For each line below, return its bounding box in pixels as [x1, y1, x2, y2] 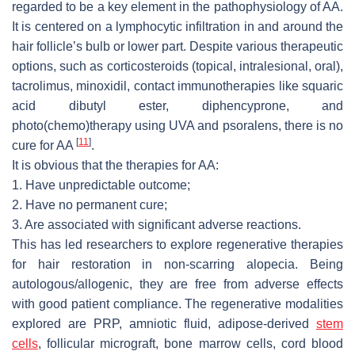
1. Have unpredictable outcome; [12, 177, 190, 192]
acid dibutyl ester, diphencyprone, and [12, 98, 343, 113]
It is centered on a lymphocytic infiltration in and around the [12, 19, 343, 33]
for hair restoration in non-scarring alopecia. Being [12, 257, 343, 271]
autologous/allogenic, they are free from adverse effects [12, 277, 343, 291]
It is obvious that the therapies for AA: [12, 158, 219, 172]
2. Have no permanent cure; [12, 197, 167, 212]
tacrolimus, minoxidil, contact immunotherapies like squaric [12, 78, 343, 93]
